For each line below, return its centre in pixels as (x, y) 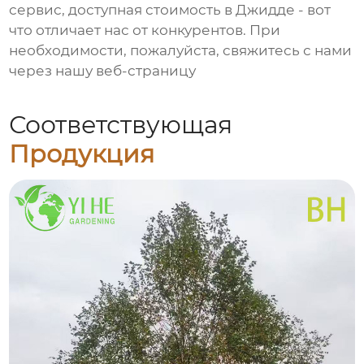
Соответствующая (121, 124)
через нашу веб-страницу (103, 71)
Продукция (82, 154)
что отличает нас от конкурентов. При (145, 30)
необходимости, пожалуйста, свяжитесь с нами (181, 51)
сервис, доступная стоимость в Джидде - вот (170, 10)
